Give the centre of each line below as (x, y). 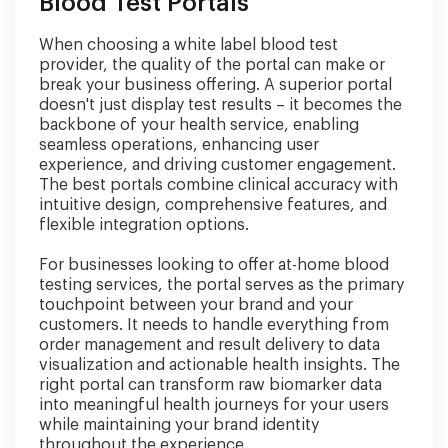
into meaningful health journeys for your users (214, 405)
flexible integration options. (144, 225)
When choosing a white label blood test (188, 45)
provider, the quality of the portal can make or (212, 65)
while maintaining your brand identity (179, 425)
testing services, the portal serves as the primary (221, 285)
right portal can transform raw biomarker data (210, 385)
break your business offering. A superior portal (215, 85)
